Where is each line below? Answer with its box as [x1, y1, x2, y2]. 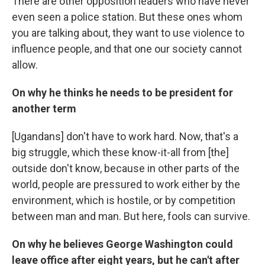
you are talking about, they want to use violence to [12, 27, 244, 39]
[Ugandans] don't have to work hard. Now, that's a [12, 130, 238, 143]
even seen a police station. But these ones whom [12, 11, 243, 23]
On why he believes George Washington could [12, 238, 233, 250]
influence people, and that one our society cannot [12, 43, 242, 55]
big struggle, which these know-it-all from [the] [12, 146, 229, 159]
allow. [12, 59, 38, 71]
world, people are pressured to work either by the [12, 178, 240, 190]
